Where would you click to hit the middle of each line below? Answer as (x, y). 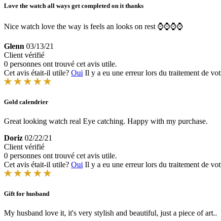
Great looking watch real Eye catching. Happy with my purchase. (106, 121)
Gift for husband (27, 194)
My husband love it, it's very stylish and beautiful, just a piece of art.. (110, 213)
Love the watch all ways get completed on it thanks (74, 5)
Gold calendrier (26, 102)
